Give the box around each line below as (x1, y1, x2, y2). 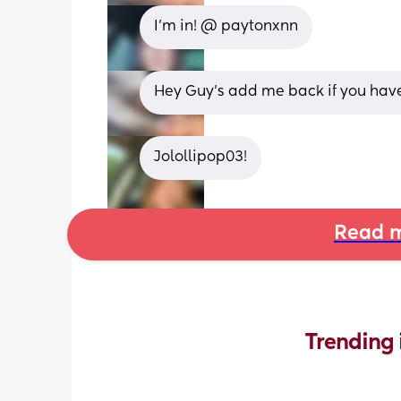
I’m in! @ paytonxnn (154, 19, 298, 34)
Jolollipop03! (154, 149, 247, 165)
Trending (305, 331, 398, 354)
